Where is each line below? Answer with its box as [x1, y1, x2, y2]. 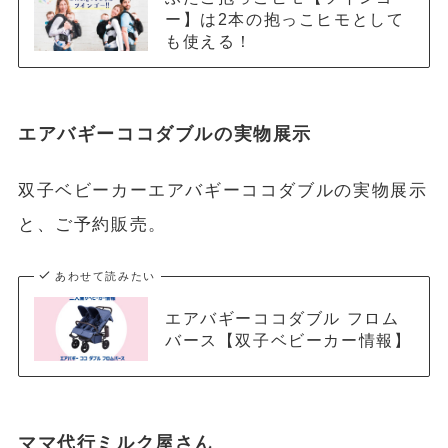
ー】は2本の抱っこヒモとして [164, 10, 405, 29]
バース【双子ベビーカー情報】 [164, 330, 412, 349]
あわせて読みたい [55, 269, 156, 282]
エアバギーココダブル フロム [164, 308, 400, 327]
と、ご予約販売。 [17, 214, 167, 234]
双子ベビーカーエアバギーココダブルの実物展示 [17, 180, 428, 200]
